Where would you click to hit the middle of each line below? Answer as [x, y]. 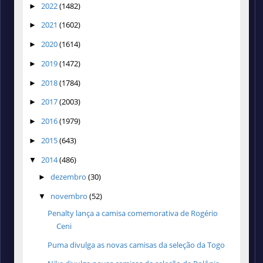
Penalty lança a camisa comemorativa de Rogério [133, 213]
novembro [69, 196]
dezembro [68, 177]
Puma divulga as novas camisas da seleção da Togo [136, 245]
